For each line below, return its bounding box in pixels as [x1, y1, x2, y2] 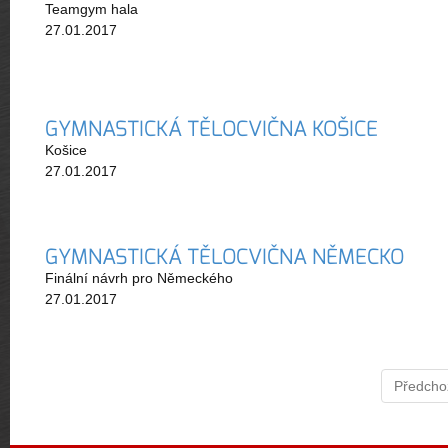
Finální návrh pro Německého [45, 269, 233, 286]
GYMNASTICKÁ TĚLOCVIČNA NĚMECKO [45, 242, 404, 271]
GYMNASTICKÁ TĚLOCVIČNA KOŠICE [45, 114, 378, 143]
